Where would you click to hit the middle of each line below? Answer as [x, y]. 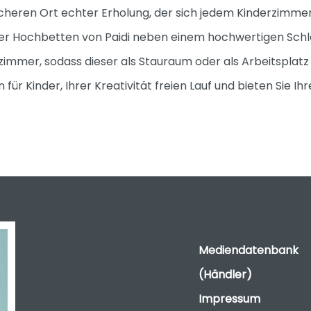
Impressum [229, 299]
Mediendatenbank [248, 251]
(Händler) [225, 275]
